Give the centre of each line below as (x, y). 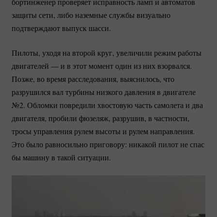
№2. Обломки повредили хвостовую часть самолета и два (107, 105)
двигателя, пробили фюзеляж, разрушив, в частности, (101, 118)
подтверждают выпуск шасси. (61, 28)
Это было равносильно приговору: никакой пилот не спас (108, 144)
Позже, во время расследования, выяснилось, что (93, 78)
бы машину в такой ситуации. (61, 157)
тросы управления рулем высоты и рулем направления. (103, 131)
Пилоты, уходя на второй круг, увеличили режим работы (107, 52)
